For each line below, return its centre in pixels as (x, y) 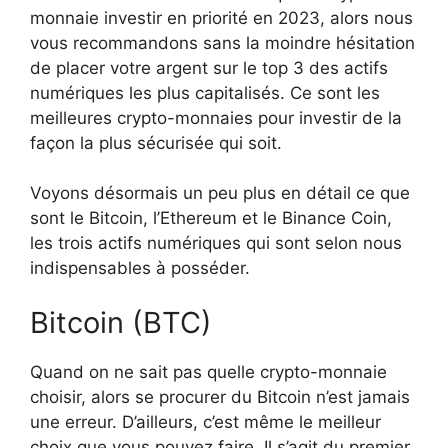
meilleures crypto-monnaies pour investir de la (216, 117)
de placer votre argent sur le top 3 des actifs (209, 67)
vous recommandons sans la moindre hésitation (222, 42)
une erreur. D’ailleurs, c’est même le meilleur (205, 422)
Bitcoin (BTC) (121, 323)
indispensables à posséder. (140, 267)
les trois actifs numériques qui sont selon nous (216, 242)
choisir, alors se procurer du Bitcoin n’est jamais (220, 397)
